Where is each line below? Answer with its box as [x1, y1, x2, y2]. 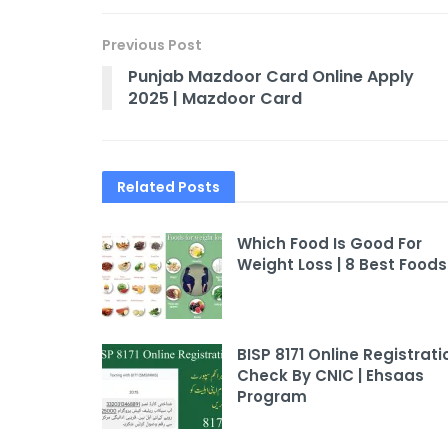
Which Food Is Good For [237, 232, 422, 254]
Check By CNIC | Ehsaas [237, 364, 424, 386]
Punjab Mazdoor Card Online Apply [128, 64, 414, 88]
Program [237, 385, 307, 407]
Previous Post [102, 34, 202, 55]
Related [117, 176, 175, 197]
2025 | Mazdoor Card [128, 86, 302, 110]
